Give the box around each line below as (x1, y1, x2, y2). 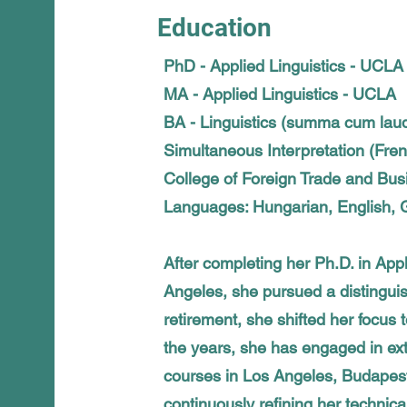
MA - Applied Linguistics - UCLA (164, 84, 397, 104)
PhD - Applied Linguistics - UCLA (164, 56, 404, 76)
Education (157, 13, 273, 44)
